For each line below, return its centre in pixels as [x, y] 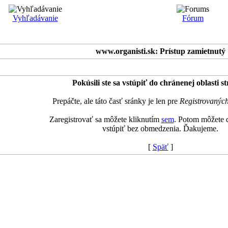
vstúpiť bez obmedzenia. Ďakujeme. [160, 129]
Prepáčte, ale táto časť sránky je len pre [116, 101]
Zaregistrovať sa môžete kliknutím [105, 119]
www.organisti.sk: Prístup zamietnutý [160, 51]
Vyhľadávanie [35, 18]
